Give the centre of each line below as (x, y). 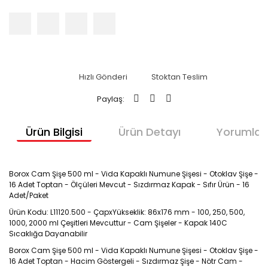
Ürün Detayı (149, 132)
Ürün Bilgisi (54, 132)
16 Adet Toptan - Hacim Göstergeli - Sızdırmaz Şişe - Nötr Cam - (126, 261)
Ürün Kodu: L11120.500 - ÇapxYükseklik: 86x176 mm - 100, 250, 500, (127, 212)
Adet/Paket (29, 195)
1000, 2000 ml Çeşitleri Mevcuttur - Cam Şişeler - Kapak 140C (118, 223)
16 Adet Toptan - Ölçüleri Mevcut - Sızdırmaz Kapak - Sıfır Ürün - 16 (129, 185)
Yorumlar (241, 132)
